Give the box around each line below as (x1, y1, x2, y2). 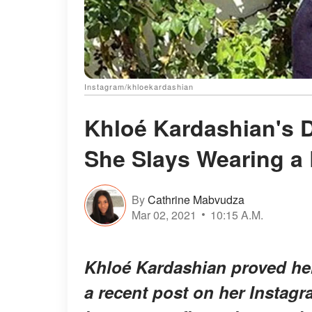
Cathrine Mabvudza (148, 191, 244, 208)
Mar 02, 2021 (132, 206, 196, 223)
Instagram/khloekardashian (84, 81, 194, 93)
